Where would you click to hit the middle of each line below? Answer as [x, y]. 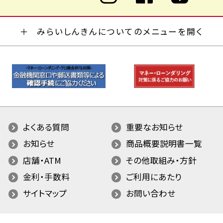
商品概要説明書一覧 [164, 144]
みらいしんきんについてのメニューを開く [120, 31]
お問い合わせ [151, 193]
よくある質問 [46, 127]
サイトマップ [45, 193]
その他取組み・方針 [162, 160]
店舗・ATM [42, 160]
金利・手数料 [46, 176]
